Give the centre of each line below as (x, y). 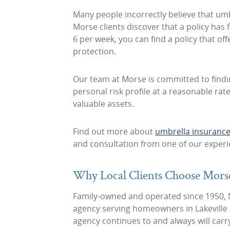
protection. (94, 51)
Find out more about (114, 131)
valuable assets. (103, 104)
